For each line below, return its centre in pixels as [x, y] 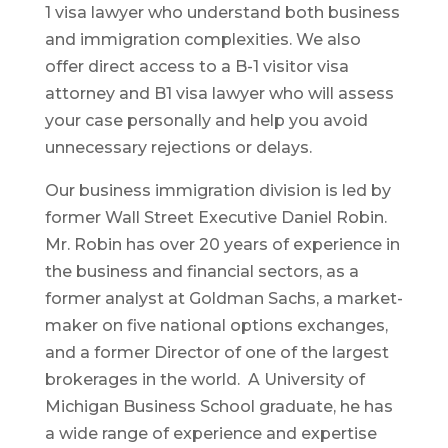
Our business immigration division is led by [217, 190]
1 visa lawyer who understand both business [222, 12]
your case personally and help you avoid [206, 120]
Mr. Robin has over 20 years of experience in [222, 244]
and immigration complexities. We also [202, 39]
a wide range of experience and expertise [210, 433]
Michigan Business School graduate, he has [218, 406]
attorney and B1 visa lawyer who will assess [219, 93]
